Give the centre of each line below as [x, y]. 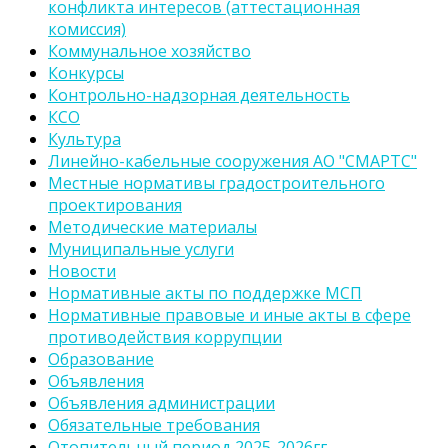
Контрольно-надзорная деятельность [199, 95]
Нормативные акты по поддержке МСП [205, 293]
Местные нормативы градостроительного [216, 183]
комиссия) [87, 29]
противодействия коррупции [165, 337]
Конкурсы [86, 73]
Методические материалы [152, 227]
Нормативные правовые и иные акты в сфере [229, 315]
